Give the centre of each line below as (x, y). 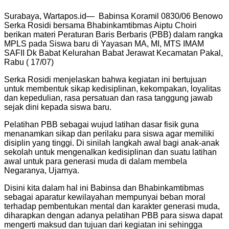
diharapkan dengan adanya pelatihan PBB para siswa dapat (113, 215)
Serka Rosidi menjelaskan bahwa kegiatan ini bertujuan (105, 79)
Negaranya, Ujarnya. (42, 170)
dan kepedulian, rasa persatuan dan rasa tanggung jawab (108, 98)
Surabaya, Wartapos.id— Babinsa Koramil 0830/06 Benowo (113, 16)
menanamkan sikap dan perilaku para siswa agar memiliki (109, 133)
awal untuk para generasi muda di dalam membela (96, 161)
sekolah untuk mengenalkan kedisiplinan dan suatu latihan (110, 152)
